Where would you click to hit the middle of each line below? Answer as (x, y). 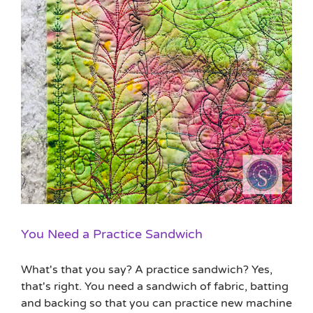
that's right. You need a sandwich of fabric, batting (155, 286)
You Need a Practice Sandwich (112, 234)
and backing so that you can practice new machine (156, 303)
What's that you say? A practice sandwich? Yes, (147, 269)
